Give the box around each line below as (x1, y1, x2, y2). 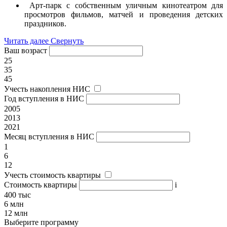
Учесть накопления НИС (4, 84, 90, 93)
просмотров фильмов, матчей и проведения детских (24, 10, 223, 19)
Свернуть (51, 36, 84, 45)
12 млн (4, 208, 28, 217)
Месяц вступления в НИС (4, 132, 94, 141)
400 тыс (4, 190, 31, 199)
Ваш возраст (4, 46, 47, 55)
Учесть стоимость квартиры (4, 170, 101, 179)
